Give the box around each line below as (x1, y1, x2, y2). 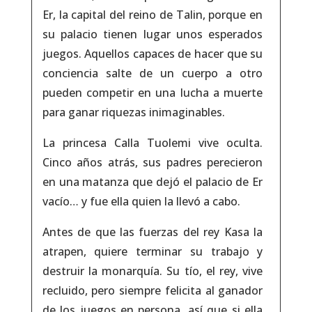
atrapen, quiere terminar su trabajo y (42, 244, 263, 259)
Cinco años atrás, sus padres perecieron (42, 155, 263, 170)
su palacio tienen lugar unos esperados (42, 26, 263, 42)
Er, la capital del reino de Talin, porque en (42, 7, 263, 22)
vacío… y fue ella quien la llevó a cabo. (42, 194, 240, 209)
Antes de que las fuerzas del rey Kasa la (42, 224, 263, 240)
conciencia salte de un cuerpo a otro (42, 65, 263, 81)
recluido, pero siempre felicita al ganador (42, 283, 263, 298)
